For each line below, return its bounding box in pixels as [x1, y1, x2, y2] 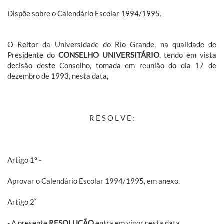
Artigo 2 [7, 197, 34, 206]
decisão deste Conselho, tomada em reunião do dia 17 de [7, 60, 216, 70]
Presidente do [7, 50, 58, 59]
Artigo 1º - [7, 155, 41, 164]
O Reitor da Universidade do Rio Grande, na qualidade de [7, 39, 216, 49]
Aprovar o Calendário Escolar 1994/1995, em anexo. [7, 176, 180, 185]
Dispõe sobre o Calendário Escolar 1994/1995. [7, 8, 161, 18]
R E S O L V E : [89, 113, 135, 122]
